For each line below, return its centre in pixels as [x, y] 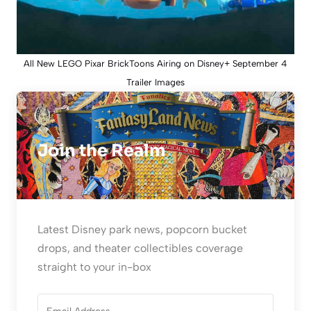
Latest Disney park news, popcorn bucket [142, 229]
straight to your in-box [94, 267]
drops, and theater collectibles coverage [140, 248]
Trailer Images [155, 82]
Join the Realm [102, 150]
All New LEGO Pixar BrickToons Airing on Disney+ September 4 [155, 63]
